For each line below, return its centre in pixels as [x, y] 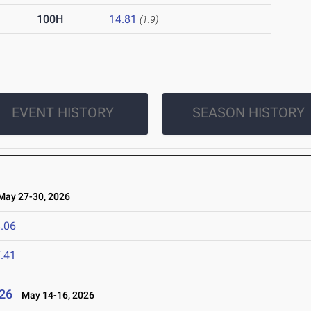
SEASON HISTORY [248, 112]
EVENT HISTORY [62, 112]
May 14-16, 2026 [55, 295]
